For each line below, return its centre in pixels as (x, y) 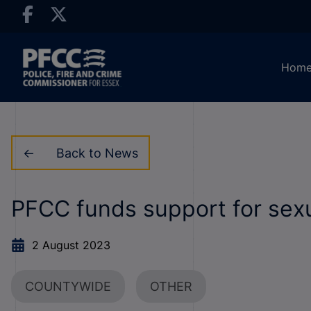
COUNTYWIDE (68, 286)
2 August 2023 (71, 245)
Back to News (97, 153)
